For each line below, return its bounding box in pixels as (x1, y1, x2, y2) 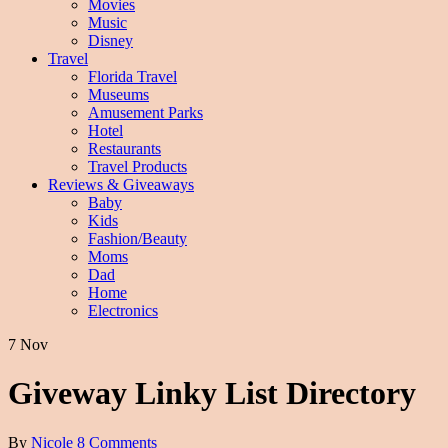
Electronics (88, 302, 158, 319)
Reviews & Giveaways (48, 176, 194, 193)
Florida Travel (88, 68, 177, 85)
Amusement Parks (88, 104, 203, 121)
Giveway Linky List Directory (8, 375, 416, 412)
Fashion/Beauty (88, 230, 187, 247)
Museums (88, 86, 149, 103)
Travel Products (88, 158, 187, 175)
